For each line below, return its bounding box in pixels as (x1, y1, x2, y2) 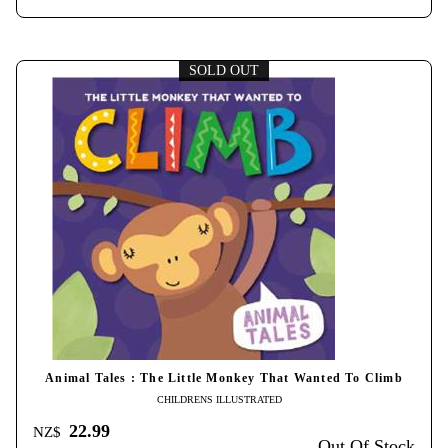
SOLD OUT (189, 63, 259, 79)
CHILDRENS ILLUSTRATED (156, 394, 282, 406)
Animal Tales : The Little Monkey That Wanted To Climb (45, 372, 403, 386)
